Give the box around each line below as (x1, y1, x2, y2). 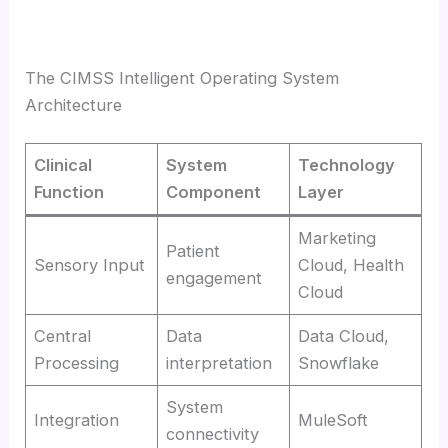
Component (166, 182, 262, 203)
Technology (298, 155, 396, 176)
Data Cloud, (298, 326, 390, 347)
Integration (34, 410, 120, 431)
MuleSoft (298, 410, 369, 431)
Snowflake (298, 353, 380, 374)
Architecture (25, 94, 123, 115)
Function (34, 182, 105, 203)
